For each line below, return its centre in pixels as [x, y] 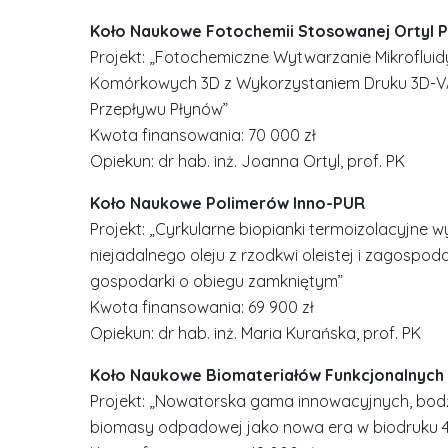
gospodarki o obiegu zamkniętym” [216, 281]
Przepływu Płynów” [158, 109]
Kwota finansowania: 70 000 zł [202, 135]
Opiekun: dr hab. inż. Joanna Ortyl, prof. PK [247, 161]
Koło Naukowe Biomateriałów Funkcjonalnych [266, 375]
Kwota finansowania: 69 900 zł [201, 307]
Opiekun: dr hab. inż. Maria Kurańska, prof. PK [255, 333]
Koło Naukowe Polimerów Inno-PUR [227, 203]
